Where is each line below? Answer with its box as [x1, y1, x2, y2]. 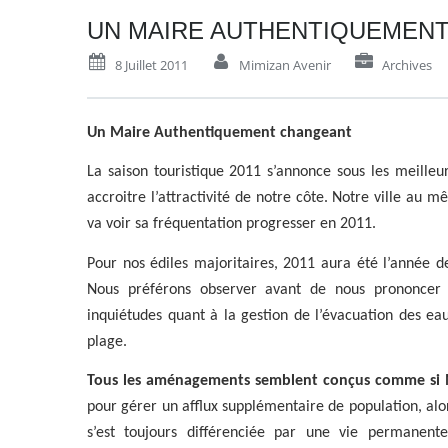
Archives [382, 56, 432, 74]
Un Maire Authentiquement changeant [87, 125, 352, 141]
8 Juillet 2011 [115, 56, 188, 74]
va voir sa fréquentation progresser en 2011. [87, 216, 376, 233]
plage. [87, 333, 127, 350]
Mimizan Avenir [239, 56, 331, 74]
